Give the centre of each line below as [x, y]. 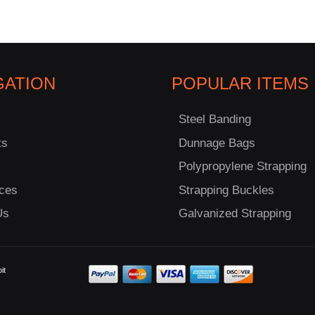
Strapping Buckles [226, 190]
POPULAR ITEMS [240, 84]
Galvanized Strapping [235, 214]
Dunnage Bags [217, 143]
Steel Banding [215, 120]
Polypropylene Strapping [243, 167]
